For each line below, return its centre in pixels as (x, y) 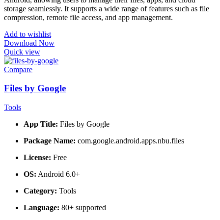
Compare (18, 69)
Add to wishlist (27, 34)
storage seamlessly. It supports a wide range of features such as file (107, 8)
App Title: (41, 124)
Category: (40, 191)
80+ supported (83, 208)
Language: (41, 208)
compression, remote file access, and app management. (88, 17)
